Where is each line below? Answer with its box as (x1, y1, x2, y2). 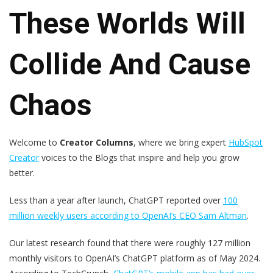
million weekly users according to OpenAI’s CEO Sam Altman (9, 209, 247, 221)
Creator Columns (60, 136, 133, 148)
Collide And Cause (9, 46, 250, 82)
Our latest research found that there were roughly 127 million (9, 236, 250, 249)
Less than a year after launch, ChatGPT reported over (9, 194, 223, 206)
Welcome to (9, 136, 60, 148)
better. (9, 166, 35, 179)
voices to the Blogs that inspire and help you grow (39, 151, 239, 163)
